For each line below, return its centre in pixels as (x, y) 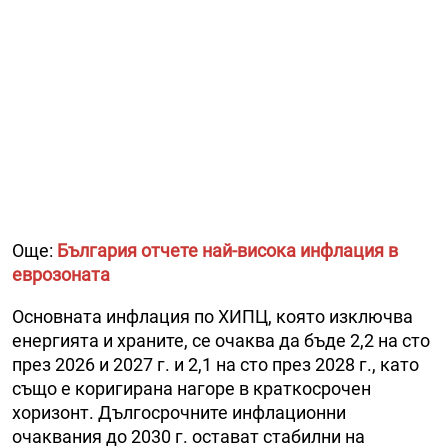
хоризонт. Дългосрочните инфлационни (179, 413)
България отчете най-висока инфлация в (227, 251)
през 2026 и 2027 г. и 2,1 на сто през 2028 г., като (215, 365)
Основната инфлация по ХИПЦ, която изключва (212, 317)
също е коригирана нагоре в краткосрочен (191, 389)
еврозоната (61, 275)
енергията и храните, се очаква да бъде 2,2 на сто (221, 341)
